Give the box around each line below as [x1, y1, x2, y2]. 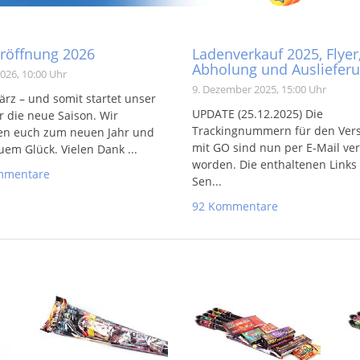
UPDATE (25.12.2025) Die [192, 106, 323, 121]
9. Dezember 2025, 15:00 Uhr [192, 82, 326, 96]
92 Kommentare [192, 198, 278, 214]
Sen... [192, 174, 222, 189]
